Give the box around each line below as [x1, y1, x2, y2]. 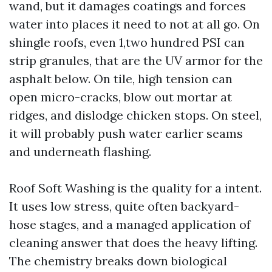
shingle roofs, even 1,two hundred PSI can [9, 35, 245, 50]
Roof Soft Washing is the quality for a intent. [9, 180, 262, 195]
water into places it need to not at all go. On [9, 16, 260, 32]
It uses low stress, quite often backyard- [9, 199, 239, 214]
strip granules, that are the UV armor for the [9, 53, 263, 68]
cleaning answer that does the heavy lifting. [9, 235, 257, 250]
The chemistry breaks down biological [9, 253, 227, 268]
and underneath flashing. [9, 144, 151, 159]
